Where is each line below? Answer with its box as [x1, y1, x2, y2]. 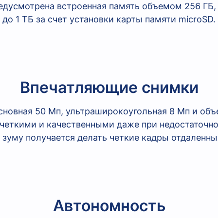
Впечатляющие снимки [19, 78, 199, 97]
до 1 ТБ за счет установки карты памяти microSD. [2, 14, 216, 25]
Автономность [53, 196, 165, 216]
